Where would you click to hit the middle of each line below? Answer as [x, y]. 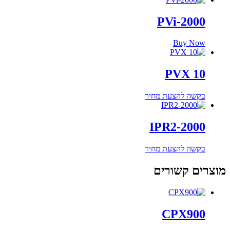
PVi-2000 [181, 21]
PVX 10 [185, 74]
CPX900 [184, 214]
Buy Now [189, 43]
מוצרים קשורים [190, 170]
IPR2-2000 [177, 127]
